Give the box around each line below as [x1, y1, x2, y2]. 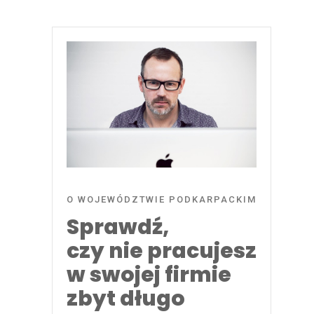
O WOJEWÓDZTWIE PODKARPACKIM [67, 194, 257, 205]
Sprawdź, [67, 212, 169, 243]
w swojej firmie [67, 260, 231, 290]
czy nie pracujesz [67, 236, 257, 266]
